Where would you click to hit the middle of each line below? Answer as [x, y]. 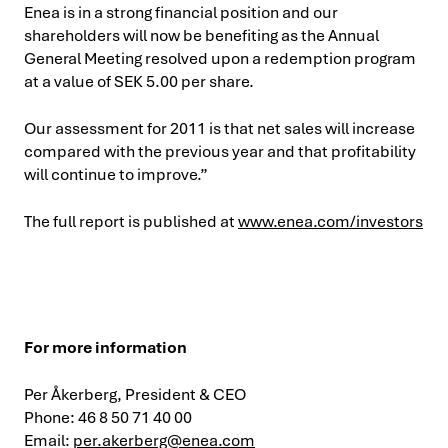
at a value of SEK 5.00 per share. [139, 81]
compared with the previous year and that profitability [220, 151]
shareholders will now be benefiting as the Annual [201, 35]
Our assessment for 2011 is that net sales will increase [219, 128]
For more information [105, 347]
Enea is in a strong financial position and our [181, 12]
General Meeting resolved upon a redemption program [220, 58]
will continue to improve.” [116, 174]
